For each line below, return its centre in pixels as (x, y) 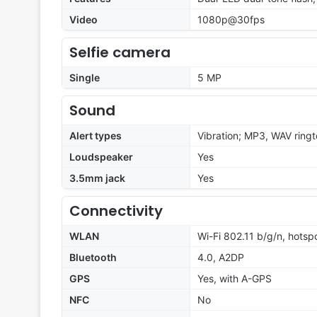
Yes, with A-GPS (235, 279)
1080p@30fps (231, 20)
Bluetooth (93, 258)
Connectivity (116, 211)
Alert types (96, 136)
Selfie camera (120, 53)
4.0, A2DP (221, 258)
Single (85, 78)
